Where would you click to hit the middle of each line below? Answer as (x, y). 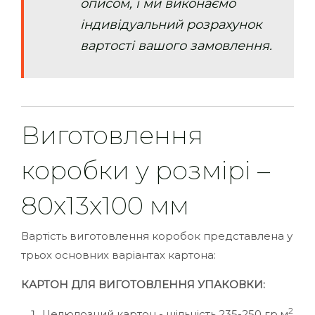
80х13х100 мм (105, 205)
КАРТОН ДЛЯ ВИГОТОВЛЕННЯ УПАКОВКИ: (143, 284)
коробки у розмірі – (146, 170)
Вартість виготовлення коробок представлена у (157, 236)
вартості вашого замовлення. (176, 46)
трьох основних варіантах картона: (118, 255)
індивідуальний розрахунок (171, 25)
